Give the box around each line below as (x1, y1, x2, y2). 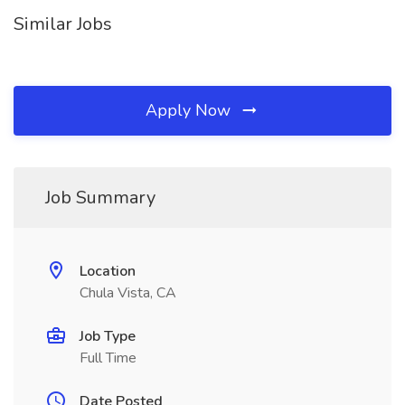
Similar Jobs (14, 12, 112, 36)
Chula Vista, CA (80, 283, 176, 303)
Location (80, 261, 136, 281)
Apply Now (146, 99, 235, 121)
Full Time (80, 348, 137, 368)
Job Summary (45, 185, 155, 210)
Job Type (80, 326, 136, 346)
